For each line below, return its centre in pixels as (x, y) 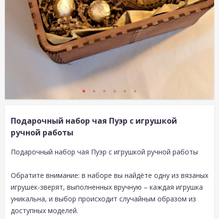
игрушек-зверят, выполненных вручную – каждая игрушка (107, 187)
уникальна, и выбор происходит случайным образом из (103, 198)
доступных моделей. (44, 210)
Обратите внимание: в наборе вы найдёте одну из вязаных (109, 175)
